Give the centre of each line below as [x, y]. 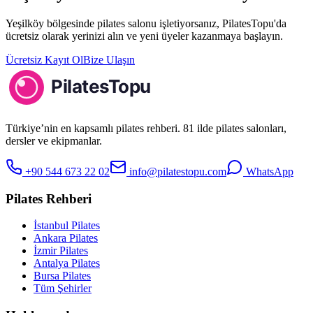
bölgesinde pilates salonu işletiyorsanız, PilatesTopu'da [165, 23]
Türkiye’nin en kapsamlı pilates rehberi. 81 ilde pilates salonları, [146, 128]
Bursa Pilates [62, 276]
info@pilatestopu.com [176, 171]
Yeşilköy [25, 23]
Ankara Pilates [66, 238]
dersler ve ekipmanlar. [54, 140]
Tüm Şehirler [63, 289]
